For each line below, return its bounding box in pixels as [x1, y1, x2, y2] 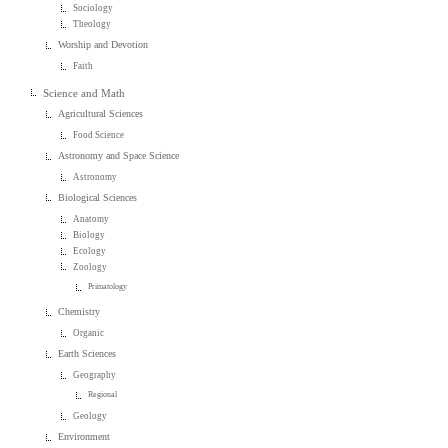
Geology [73, 410, 108, 421]
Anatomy [73, 213, 110, 224]
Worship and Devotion [58, 39, 149, 51]
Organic [73, 328, 105, 339]
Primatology [88, 281, 128, 291]
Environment [58, 430, 111, 442]
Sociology [73, 3, 114, 14]
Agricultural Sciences [58, 107, 144, 119]
